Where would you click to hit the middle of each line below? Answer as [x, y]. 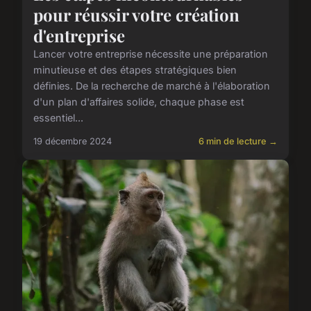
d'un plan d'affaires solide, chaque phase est [139, 101]
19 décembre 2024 [73, 141]
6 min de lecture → [238, 141]
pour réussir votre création [136, 14]
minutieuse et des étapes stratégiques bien [135, 69]
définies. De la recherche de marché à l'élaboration [152, 85]
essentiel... [58, 117]
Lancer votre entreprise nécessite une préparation [151, 53]
